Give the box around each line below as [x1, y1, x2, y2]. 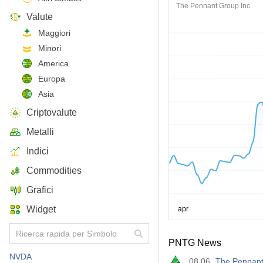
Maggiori [38, 28, 70, 38]
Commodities [26, 166, 82, 176]
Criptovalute [26, 107, 77, 117]
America [38, 59, 69, 68]
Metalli [26, 127, 54, 137]
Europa [38, 74, 65, 83]
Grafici [26, 185, 53, 195]
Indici [26, 146, 49, 156]
